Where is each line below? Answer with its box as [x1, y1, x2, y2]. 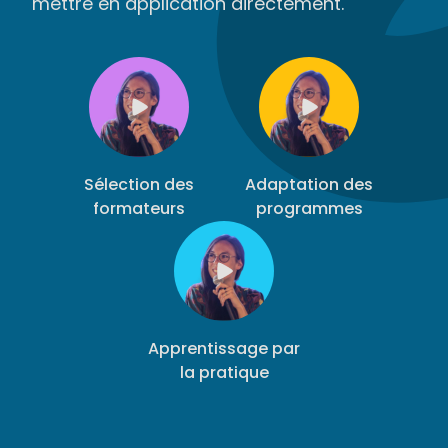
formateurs [93, 197, 185, 220]
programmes [255, 197, 363, 220]
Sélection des [84, 173, 194, 196]
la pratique [179, 361, 269, 384]
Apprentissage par [148, 337, 300, 360]
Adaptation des [245, 173, 373, 196]
